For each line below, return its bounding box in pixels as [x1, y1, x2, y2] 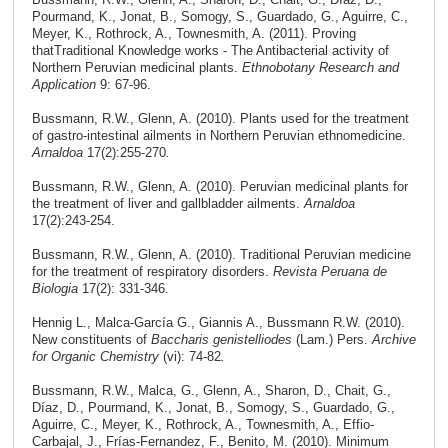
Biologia [31, 281, 78, 297]
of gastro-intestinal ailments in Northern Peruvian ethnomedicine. [31, 128, 406, 144]
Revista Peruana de [272, 264, 387, 280]
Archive [371, 332, 416, 348]
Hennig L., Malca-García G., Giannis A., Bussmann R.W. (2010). [31, 315, 405, 331]
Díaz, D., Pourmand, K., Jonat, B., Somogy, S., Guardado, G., [31, 400, 395, 416]
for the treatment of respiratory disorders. [31, 264, 273, 280]
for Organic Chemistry [31, 349, 159, 365]
